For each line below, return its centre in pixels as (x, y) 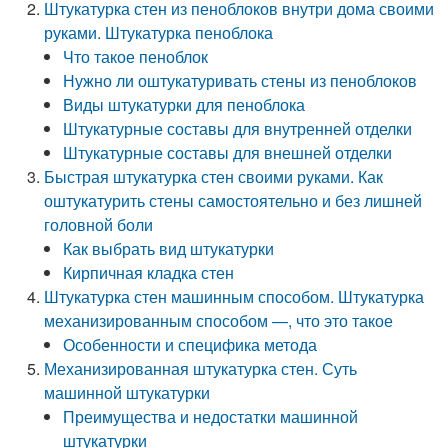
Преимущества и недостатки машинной (211, 416)
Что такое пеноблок (136, 56)
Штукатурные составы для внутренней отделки (238, 128)
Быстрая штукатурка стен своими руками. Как (214, 176)
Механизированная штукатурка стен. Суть (201, 368)
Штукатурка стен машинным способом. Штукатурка (234, 296)
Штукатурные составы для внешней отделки (228, 152)
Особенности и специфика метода (190, 344)
